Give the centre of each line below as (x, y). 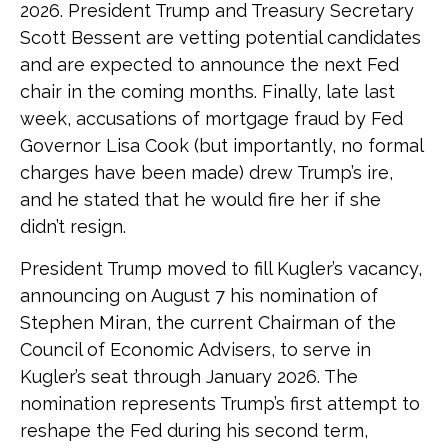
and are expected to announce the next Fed (209, 64)
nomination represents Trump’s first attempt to (220, 403)
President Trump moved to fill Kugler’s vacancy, (221, 268)
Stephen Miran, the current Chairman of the (208, 322)
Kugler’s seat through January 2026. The (189, 376)
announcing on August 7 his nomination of (199, 295)
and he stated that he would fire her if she (200, 199)
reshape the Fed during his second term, (194, 430)
